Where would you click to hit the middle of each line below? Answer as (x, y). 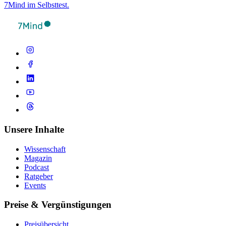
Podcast (37, 167)
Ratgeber (39, 176)
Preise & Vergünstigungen (58, 205)
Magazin (38, 158)
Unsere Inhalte (34, 129)
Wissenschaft (45, 149)
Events (35, 185)
